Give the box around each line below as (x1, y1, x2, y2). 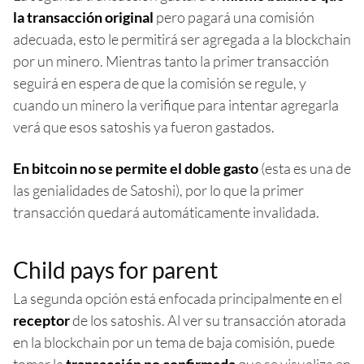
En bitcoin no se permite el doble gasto (13, 159, 258, 177)
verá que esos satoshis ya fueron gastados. (13, 118, 275, 136)
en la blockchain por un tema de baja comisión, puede (13, 333, 335, 351)
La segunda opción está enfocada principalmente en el (13, 289, 342, 307)
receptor (13, 311, 70, 329)
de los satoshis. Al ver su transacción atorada (70, 311, 346, 329)
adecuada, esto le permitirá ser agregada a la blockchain (13, 30, 351, 48)
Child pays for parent (13, 256, 218, 284)
